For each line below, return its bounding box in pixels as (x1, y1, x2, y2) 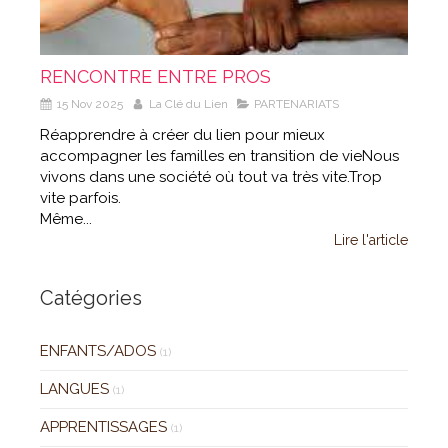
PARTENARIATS (254, 96, 339, 111)
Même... (40, 209, 92, 228)
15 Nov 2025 (57, 96, 123, 111)
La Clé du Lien (149, 96, 228, 111)
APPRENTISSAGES (40, 417, 167, 436)
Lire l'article (334, 231, 408, 248)
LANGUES (40, 379, 109, 398)
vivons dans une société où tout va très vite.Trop (40, 167, 382, 186)
